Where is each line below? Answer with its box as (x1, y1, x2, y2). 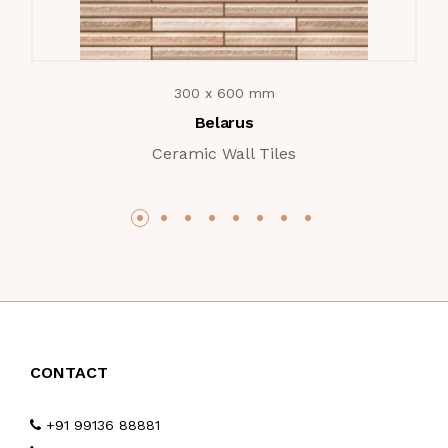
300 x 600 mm (173, 84, 275, 101)
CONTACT (30, 363, 108, 382)
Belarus (194, 112, 254, 132)
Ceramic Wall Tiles (152, 143, 296, 163)
